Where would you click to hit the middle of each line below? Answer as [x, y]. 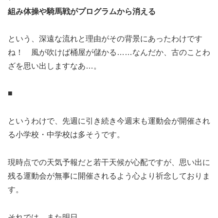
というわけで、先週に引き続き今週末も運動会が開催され [109, 121]
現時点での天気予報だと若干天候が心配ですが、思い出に [109, 163]
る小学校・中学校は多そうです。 [66, 135]
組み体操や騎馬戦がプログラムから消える [82, 11]
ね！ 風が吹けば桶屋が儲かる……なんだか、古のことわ [109, 52]
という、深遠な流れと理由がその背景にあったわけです [105, 38]
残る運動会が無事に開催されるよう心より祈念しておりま [109, 176]
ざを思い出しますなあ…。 [54, 66]
